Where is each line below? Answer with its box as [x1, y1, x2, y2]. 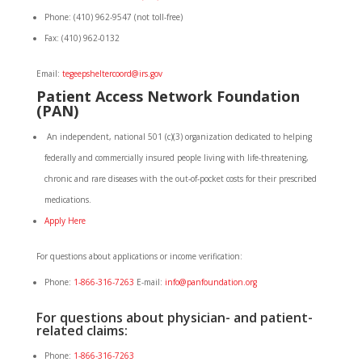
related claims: [36, 322, 128, 339]
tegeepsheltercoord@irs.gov [61, 68, 162, 79]
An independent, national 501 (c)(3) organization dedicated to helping [44, 131, 312, 142]
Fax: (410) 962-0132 [44, 32, 120, 44]
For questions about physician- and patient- [36, 309, 313, 326]
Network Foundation [146, 86, 300, 106]
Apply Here [44, 215, 86, 226]
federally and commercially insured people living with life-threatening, [44, 152, 309, 163]
